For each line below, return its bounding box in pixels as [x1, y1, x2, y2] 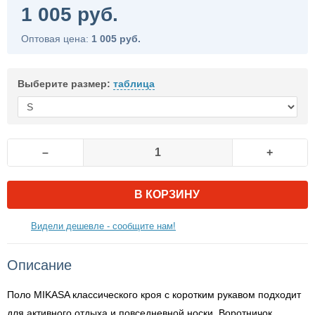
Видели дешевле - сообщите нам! [31, 221, 176, 231]
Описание [7, 257, 72, 273]
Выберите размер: [18, 78, 113, 89]
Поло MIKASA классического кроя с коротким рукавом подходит [7, 289, 301, 300]
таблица [113, 78, 155, 89]
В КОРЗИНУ [134, 188, 200, 200]
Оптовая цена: [21, 33, 91, 44]
